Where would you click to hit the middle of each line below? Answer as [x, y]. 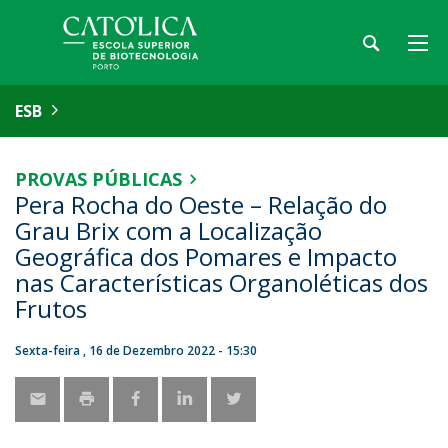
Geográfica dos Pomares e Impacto [206, 256]
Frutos [51, 308]
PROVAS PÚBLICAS [98, 179]
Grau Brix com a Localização [168, 230]
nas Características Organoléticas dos [221, 282]
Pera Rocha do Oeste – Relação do [201, 204]
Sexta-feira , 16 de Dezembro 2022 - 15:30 [136, 350]
